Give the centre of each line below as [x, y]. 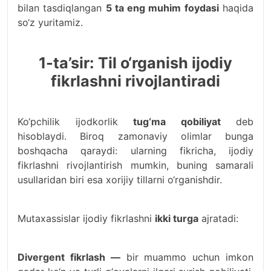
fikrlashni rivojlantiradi [135, 81]
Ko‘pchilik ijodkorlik [75, 122]
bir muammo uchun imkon [187, 257]
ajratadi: [218, 218]
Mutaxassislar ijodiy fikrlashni [86, 218]
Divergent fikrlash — [69, 257]
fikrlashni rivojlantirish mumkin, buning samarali [135, 165]
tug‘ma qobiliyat [177, 122]
